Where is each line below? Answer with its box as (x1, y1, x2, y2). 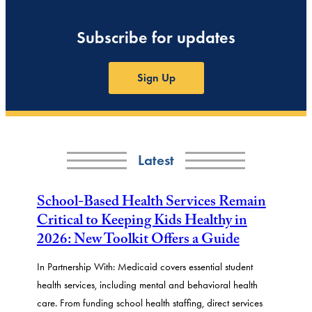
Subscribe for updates (77, 27, 235, 48)
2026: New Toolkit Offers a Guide (36, 228, 240, 254)
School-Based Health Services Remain (36, 191, 266, 217)
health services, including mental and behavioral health (36, 279, 258, 291)
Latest (138, 151, 174, 170)
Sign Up (136, 71, 175, 85)
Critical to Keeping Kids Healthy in (36, 210, 247, 235)
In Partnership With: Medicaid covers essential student (36, 260, 253, 273)
